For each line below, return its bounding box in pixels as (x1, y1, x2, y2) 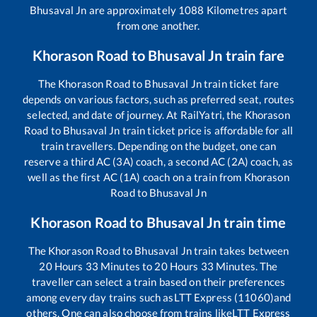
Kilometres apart (204, 3, 287, 16)
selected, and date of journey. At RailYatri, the (27, 108, 245, 121)
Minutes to (98, 259, 155, 272)
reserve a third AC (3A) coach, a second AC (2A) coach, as (23, 154, 294, 168)
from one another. (117, 18, 200, 32)
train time (221, 213, 287, 231)
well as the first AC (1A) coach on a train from (28, 170, 244, 183)
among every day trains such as (25, 290, 174, 304)
